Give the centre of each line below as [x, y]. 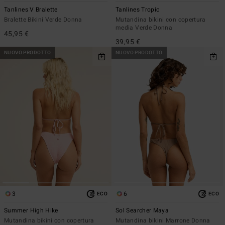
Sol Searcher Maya [142, 211]
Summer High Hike [31, 211]
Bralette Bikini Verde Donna [43, 19]
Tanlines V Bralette [31, 9]
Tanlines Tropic [138, 9]
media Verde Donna [144, 27]
